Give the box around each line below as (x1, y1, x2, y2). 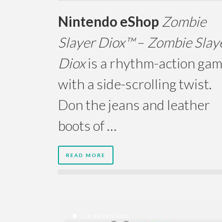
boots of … (58, 117, 116, 134)
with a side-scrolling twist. (58, 75, 212, 93)
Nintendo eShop (58, 13, 162, 30)
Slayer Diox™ (58, 34, 135, 51)
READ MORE (66, 152, 106, 159)
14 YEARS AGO (81, 213, 129, 220)
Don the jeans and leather (58, 96, 210, 113)
